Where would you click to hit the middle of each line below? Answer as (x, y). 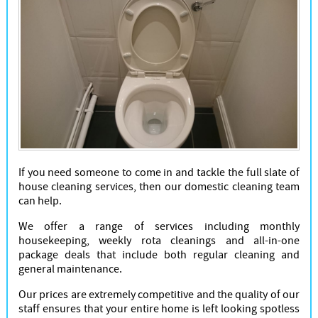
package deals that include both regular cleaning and (159, 255)
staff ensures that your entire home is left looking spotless (159, 309)
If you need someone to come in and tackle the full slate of (159, 173)
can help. (40, 201)
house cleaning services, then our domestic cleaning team (159, 187)
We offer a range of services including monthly (159, 227)
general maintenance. (70, 269)
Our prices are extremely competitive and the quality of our (159, 295)
